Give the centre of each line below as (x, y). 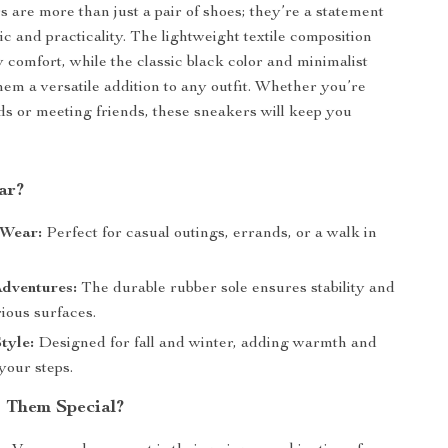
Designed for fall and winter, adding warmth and (206, 344)
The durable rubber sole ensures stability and (236, 289)
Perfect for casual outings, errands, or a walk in (210, 234)
